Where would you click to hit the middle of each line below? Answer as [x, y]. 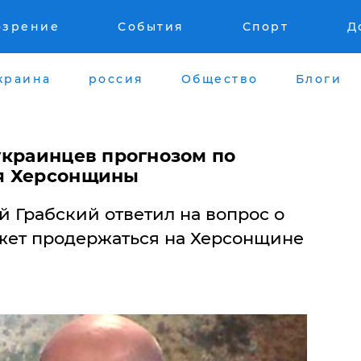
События [151, 27]
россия [116, 79]
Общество [220, 79]
